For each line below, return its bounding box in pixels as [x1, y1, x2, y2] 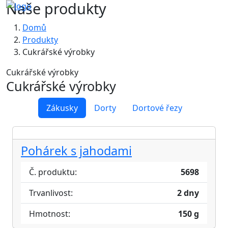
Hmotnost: [29, 208, 70, 219]
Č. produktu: [29, 166, 77, 178]
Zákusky [46, 102, 78, 113]
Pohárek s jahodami [21, 142, 132, 159]
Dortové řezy [132, 102, 182, 113]
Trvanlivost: [29, 187, 73, 198]
